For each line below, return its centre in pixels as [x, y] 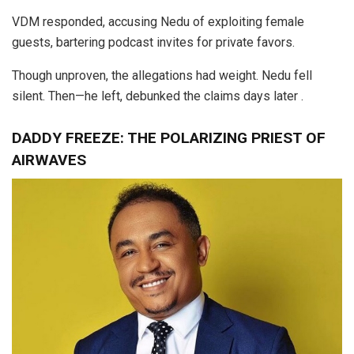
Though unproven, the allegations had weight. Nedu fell [162, 76]
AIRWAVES [49, 160]
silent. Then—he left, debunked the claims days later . [158, 96]
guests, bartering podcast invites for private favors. [153, 43]
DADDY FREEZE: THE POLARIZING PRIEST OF [169, 137]
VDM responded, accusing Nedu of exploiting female [158, 22]
